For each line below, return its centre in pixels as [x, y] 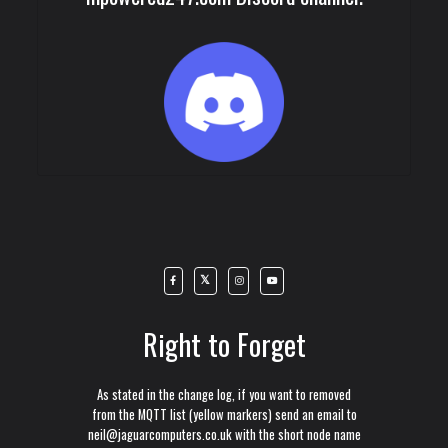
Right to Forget [224, 343]
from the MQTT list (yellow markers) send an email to [224, 414]
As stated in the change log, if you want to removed [224, 394]
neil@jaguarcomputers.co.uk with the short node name [224, 434]
